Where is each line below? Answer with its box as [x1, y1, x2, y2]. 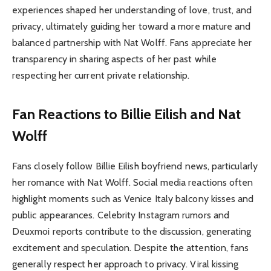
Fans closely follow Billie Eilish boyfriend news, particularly [12, 160, 258, 172]
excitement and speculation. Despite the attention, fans [12, 241, 249, 253]
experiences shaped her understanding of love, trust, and [12, 4, 252, 16]
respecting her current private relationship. [12, 70, 190, 82]
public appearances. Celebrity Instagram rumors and [12, 209, 229, 221]
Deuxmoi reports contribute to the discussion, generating [12, 225, 252, 237]
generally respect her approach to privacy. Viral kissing [12, 258, 239, 270]
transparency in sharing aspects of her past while [12, 53, 217, 65]
